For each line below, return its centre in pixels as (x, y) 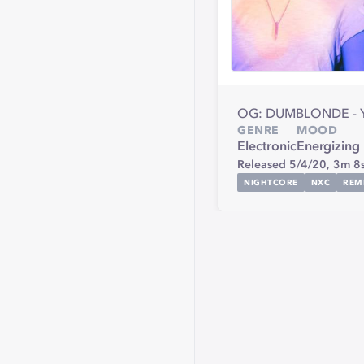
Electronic (267, 147)
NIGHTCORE (271, 182)
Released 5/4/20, (285, 165)
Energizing (328, 147)
